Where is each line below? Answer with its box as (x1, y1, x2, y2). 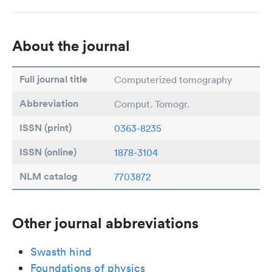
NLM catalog (19, 170, 78, 183)
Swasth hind (30, 245, 92, 259)
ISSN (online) (19, 146, 76, 158)
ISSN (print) (19, 121, 72, 134)
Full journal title (19, 73, 87, 86)
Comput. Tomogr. (114, 98, 189, 110)
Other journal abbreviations (12, 214, 199, 232)
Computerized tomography (114, 73, 232, 86)
